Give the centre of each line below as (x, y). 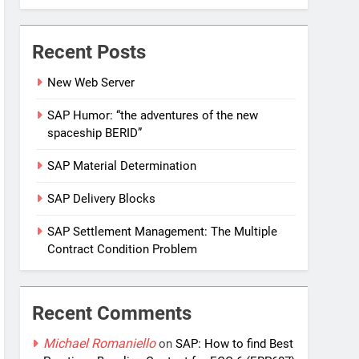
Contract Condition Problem (123, 249)
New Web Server (91, 82)
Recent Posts (89, 52)
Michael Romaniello (100, 343)
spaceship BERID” (95, 133)
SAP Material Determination (122, 165)
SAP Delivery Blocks (102, 198)
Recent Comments (112, 313)
